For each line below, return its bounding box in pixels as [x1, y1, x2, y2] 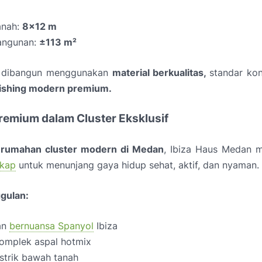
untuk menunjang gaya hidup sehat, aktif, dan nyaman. [16, 159, 259, 171]
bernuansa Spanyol [9, 220, 94, 232]
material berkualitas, [112, 67, 210, 78]
